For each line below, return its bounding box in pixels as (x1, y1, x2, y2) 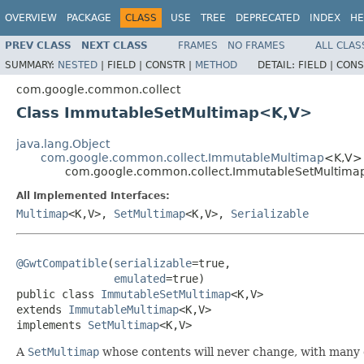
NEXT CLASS (81, 39, 148, 51)
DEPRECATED (236, 12, 300, 24)
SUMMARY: (5, 58, 58, 71)
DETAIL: (258, 58, 298, 71)
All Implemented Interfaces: (16, 189, 170, 201)
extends (16, 302, 68, 316)
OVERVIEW (5, 12, 57, 24)
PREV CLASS (5, 39, 71, 51)
